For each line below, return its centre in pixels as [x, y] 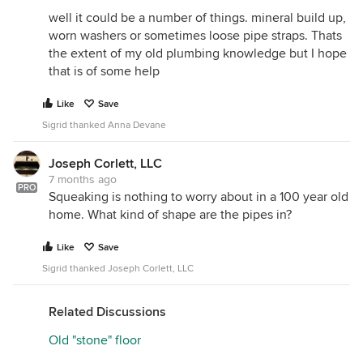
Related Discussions [107, 312]
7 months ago [83, 179]
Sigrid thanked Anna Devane [104, 125]
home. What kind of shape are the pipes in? [170, 215]
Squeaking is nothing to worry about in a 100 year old [199, 197]
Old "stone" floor [95, 340]
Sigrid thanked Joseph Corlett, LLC [118, 269]
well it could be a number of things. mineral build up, [197, 18]
